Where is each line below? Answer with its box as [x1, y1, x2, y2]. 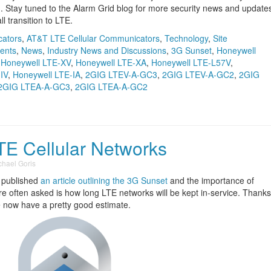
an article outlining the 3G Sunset [41, 174, 168, 186]
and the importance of [168, 174, 254, 186]
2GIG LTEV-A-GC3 [85, 68, 157, 80]
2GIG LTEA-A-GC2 [75, 80, 148, 93]
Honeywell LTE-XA [76, 56, 146, 68]
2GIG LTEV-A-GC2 [162, 68, 234, 80]
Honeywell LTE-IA [13, 68, 80, 80]
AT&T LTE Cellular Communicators [27, 32, 160, 44]
